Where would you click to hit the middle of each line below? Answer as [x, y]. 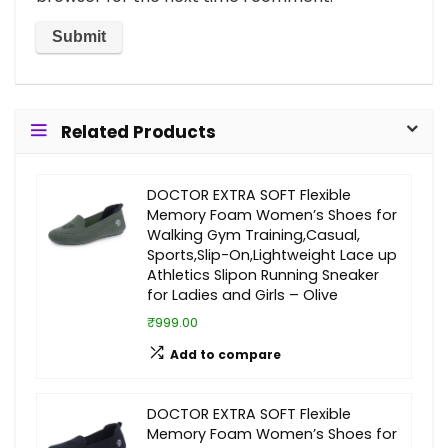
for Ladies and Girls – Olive [242, 295]
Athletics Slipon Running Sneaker [263, 275]
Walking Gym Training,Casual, [253, 235]
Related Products [138, 132]
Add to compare [225, 354]
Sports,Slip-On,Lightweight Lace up [272, 255]
